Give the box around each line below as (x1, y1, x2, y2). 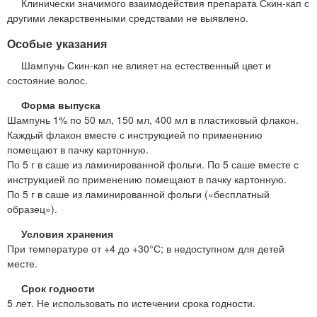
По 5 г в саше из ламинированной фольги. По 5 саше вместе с (7, 156, 299, 171)
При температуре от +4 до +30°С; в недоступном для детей (7, 241, 284, 255)
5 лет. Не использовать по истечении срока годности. (7, 295, 255, 310)
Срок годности (21, 280, 95, 295)
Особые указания (7, 35, 107, 52)
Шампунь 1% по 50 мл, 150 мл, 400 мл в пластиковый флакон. (7, 112, 299, 127)
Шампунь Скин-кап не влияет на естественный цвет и (21, 57, 271, 72)
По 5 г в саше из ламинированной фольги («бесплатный (7, 186, 270, 201)
